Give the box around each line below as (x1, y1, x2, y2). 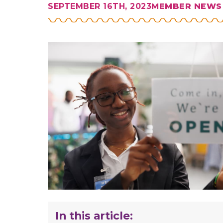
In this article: (55, 209, 133, 222)
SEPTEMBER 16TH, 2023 (48, 1, 151, 11)
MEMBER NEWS (151, 1, 222, 11)
